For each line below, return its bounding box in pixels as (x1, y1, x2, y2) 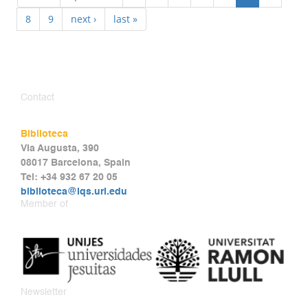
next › (71, 12, 96, 26)
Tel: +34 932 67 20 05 (21, 173, 118, 183)
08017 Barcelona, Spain (21, 158, 131, 168)
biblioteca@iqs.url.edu (21, 187, 127, 197)
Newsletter (21, 287, 67, 297)
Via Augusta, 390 (21, 144, 99, 154)
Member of (21, 199, 68, 210)
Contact (21, 93, 54, 103)
